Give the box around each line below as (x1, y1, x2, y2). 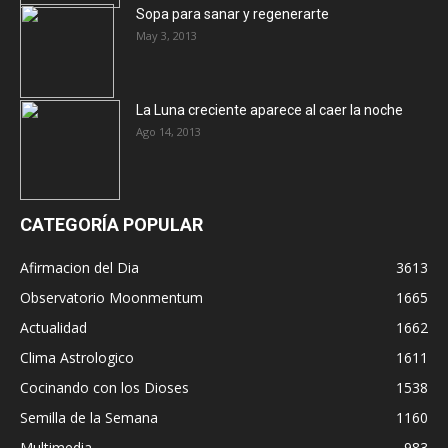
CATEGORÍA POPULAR (20, 214, 203, 235)
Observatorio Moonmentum (20, 288, 203, 307)
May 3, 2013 (136, 28, 197, 43)
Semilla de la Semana (20, 408, 158, 427)
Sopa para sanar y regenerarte (136, 6, 329, 22)
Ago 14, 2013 (136, 124, 201, 139)
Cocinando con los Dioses (20, 378, 189, 397)
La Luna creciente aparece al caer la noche (136, 102, 403, 118)
